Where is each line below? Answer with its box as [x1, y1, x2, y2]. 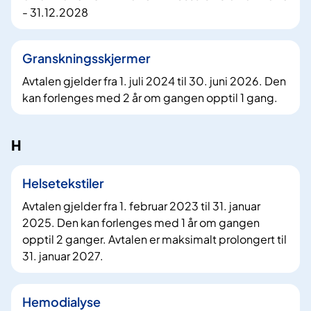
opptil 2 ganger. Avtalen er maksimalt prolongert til [22, 231, 287, 246]
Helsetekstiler [22, 174, 104, 191]
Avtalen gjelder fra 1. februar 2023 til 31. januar [22, 198, 260, 213]
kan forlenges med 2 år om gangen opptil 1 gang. [22, 90, 278, 106]
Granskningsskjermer [22, 50, 151, 67]
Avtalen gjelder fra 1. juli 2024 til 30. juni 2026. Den [22, 74, 286, 89]
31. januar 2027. [22, 248, 103, 263]
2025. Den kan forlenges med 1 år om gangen [22, 215, 260, 230]
